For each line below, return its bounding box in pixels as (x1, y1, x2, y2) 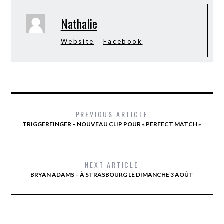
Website (60, 37, 94, 46)
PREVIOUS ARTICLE (75, 109, 148, 120)
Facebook (103, 37, 143, 46)
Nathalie (60, 14, 97, 33)
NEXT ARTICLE (85, 159, 139, 170)
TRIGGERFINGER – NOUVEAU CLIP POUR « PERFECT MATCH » (22, 120, 201, 128)
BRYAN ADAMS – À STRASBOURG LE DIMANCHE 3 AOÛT (30, 171, 193, 179)
